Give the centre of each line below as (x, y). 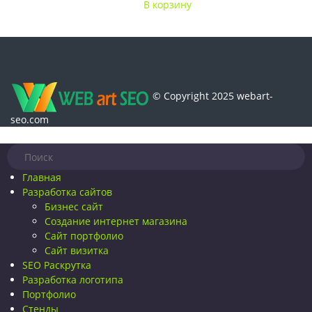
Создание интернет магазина (116, 221)
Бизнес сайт (74, 207)
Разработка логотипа (73, 280)
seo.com (30, 119)
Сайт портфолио (84, 236)
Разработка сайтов (67, 192)
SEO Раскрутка (57, 265)
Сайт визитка (77, 251)
